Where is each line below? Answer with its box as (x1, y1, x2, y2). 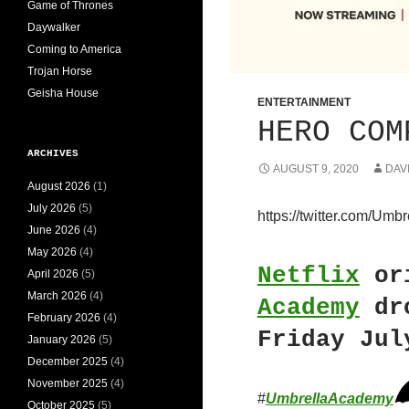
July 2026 (27, 201, 76, 215)
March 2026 (27, 288, 87, 302)
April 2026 (27, 267, 79, 280)
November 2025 (27, 376, 108, 390)
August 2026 (27, 179, 90, 193)
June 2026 (27, 223, 80, 236)
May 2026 (27, 245, 77, 258)
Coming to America (27, 42, 121, 56)
